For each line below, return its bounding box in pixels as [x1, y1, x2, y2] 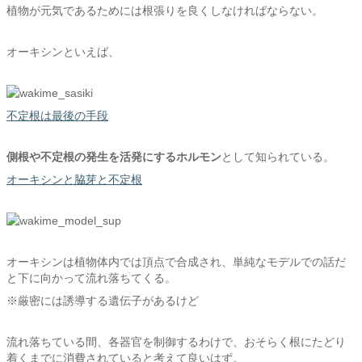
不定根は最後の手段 [6, 109, 108, 122]
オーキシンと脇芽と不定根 [6, 173, 142, 186]
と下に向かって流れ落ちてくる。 [6, 271, 176, 284]
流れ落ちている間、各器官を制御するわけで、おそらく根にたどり [6, 335, 346, 348]
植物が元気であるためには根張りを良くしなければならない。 [6, 4, 323, 17]
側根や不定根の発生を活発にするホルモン [6, 150, 221, 163]
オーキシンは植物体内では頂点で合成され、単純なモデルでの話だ [6, 255, 346, 268]
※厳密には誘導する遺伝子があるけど [6, 294, 199, 307]
